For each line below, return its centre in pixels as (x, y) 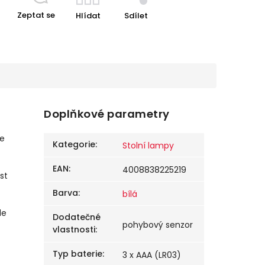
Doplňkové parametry (107, 114)
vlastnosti (74, 230)
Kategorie (74, 145)
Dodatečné (77, 217)
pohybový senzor (158, 225)
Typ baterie (78, 254)
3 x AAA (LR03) (152, 255)
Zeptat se (36, 15)
